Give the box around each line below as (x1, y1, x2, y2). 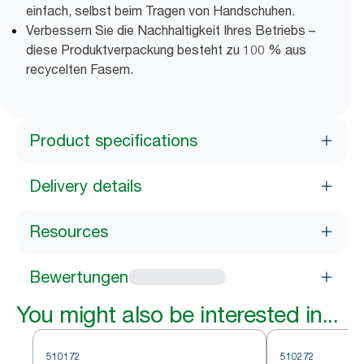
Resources (29, 222, 108, 241)
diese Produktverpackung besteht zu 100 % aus (26, 41, 306, 58)
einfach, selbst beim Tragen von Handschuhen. (26, 2, 295, 19)
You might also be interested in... (16, 301, 338, 328)
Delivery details (29, 176, 141, 196)
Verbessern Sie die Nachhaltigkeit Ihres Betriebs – (26, 22, 315, 38)
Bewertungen (29, 267, 128, 287)
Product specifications (29, 131, 197, 150)
